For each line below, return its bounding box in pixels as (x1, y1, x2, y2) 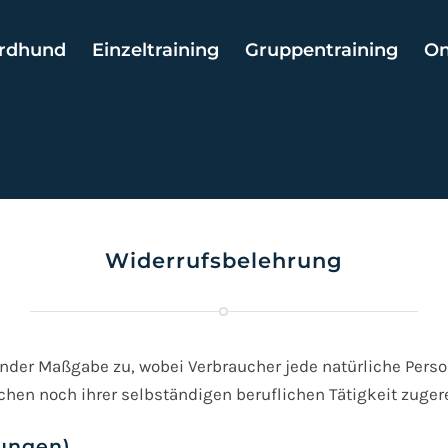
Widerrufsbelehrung (105, 248, 343, 273)
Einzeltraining (92, 39, 219, 61)
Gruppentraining (245, 39, 398, 61)
